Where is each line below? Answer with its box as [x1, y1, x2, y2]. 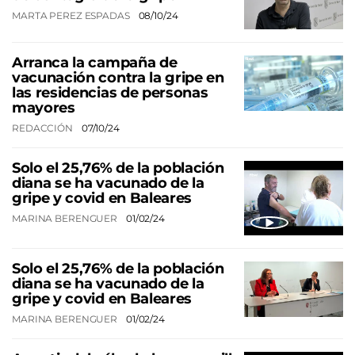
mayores [12, 98, 75, 116]
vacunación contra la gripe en [12, 68, 224, 86]
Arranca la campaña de [12, 53, 177, 71]
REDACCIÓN [12, 121, 75, 134]
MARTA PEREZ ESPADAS [12, 10, 132, 22]
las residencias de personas [12, 83, 208, 101]
